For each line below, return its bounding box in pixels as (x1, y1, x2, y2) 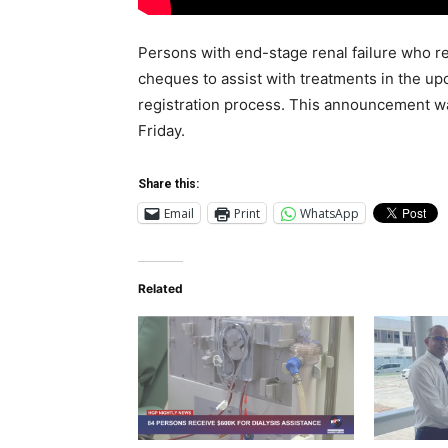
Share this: (138, 177, 199, 192)
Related (138, 281, 183, 297)
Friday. (138, 121, 185, 141)
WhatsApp (300, 204, 359, 222)
